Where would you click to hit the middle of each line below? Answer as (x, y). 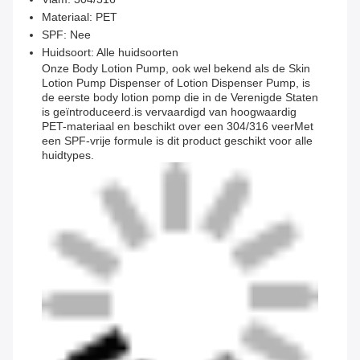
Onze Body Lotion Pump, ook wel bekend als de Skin (176, 69)
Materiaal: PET (80, 17)
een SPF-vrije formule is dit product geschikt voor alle (177, 141)
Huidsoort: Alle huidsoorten (110, 53)
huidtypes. (68, 155)
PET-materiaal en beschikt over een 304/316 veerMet (178, 127)
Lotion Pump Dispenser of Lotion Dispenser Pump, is (176, 83)
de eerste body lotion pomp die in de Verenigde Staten (180, 98)
